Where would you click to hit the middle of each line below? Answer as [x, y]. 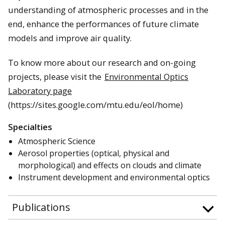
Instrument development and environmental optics [114, 177]
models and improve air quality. [70, 38]
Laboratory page [40, 90]
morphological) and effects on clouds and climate [110, 165]
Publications [41, 207]
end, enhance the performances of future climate [103, 24]
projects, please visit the [56, 76]
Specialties [30, 127]
